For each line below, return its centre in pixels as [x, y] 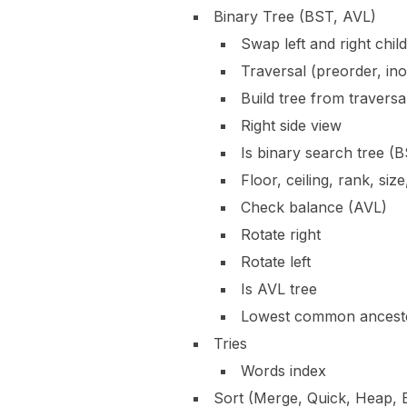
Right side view [291, 125]
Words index [283, 370]
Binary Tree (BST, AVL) [295, 16]
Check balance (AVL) [314, 207]
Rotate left [276, 261]
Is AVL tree [279, 288]
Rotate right [281, 234]
